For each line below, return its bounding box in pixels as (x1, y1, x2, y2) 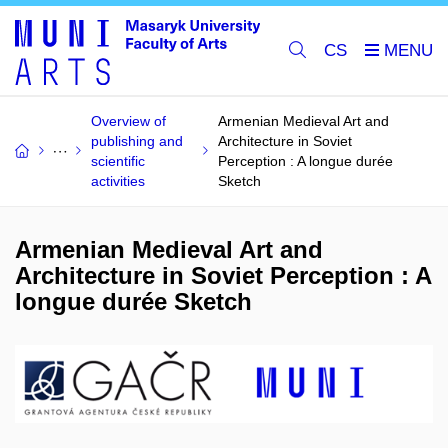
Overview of (91, 113, 166, 129)
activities (91, 173, 145, 189)
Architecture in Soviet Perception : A (15, 262, 431, 289)
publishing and (91, 133, 183, 149)
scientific (91, 153, 145, 169)
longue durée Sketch (15, 288, 252, 315)
